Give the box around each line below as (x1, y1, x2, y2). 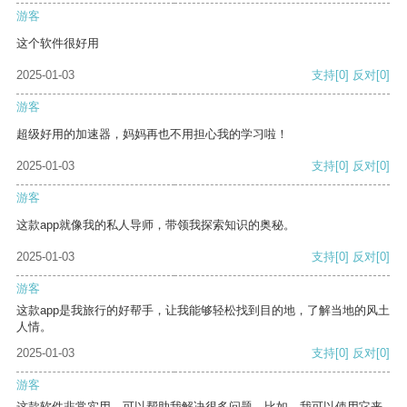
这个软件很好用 (16, 36, 99, 51)
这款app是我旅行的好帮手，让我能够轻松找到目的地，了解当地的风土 (16, 303, 390, 318)
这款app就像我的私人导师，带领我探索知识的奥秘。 (16, 218, 295, 233)
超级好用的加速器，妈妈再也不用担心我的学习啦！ (16, 127, 288, 142)
